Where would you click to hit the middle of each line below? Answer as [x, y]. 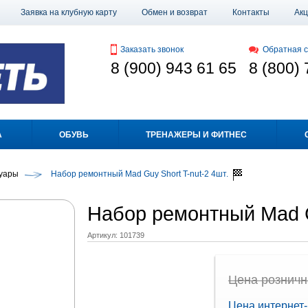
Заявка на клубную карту [69, 12]
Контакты [251, 12]
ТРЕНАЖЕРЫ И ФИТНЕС [197, 135]
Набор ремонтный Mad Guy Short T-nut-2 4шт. [139, 174]
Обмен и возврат [175, 12]
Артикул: [102, 235]
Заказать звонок [152, 49]
